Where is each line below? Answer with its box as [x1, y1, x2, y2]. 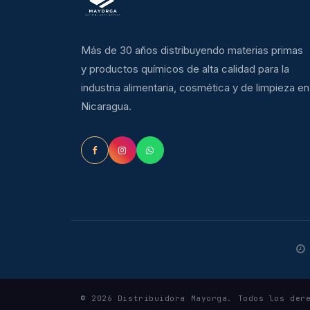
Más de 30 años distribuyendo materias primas [81, 44, 303, 57]
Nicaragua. [81, 100, 131, 113]
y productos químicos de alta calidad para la [81, 62, 289, 75]
